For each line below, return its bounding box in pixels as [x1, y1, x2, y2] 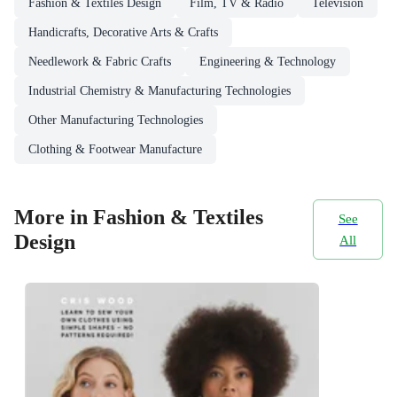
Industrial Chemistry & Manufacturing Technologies [28, 84, 291, 98]
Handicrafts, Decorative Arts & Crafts [28, 26, 218, 40]
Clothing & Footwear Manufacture [28, 143, 202, 157]
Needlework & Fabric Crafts [28, 55, 171, 69]
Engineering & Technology [199, 55, 336, 69]
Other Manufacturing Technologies [28, 113, 203, 128]
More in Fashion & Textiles [14, 205, 263, 229]
